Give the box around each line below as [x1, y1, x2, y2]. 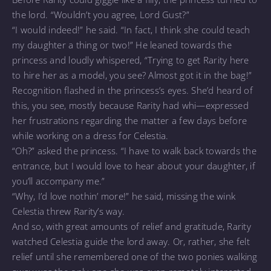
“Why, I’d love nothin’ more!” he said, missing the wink [12, 189, 236, 202]
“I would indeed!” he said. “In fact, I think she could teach [12, 23, 250, 36]
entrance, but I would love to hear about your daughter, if [12, 159, 255, 172]
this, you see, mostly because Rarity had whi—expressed [12, 99, 249, 111]
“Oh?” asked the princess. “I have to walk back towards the [12, 144, 256, 157]
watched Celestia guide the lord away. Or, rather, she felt [12, 235, 250, 247]
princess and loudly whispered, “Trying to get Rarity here [12, 53, 249, 66]
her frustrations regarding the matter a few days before [12, 114, 247, 126]
